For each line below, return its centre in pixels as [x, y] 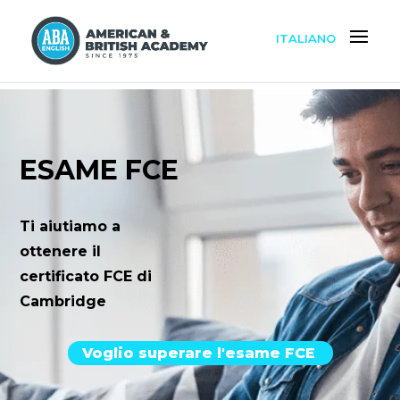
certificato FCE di [86, 276]
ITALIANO [306, 38]
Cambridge [63, 301]
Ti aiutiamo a [71, 226]
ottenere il [61, 251]
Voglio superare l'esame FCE [198, 353]
